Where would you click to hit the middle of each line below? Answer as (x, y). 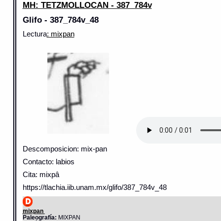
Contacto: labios (48, 162)
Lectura (35, 34)
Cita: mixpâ (41, 175)
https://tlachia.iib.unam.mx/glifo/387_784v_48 (94, 188)
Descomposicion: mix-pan (65, 149)
